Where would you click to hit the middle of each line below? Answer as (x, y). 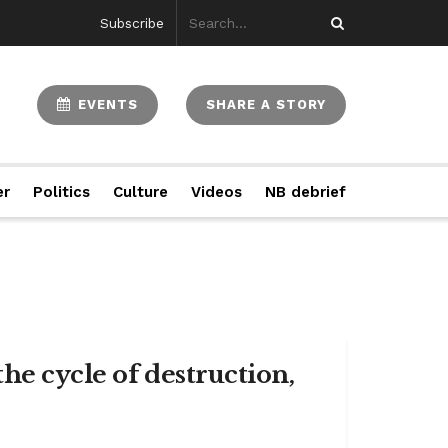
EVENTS (105, 104)
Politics (62, 192)
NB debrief (305, 192)
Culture (140, 192)
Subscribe (131, 23)
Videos (216, 192)
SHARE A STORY (266, 104)
